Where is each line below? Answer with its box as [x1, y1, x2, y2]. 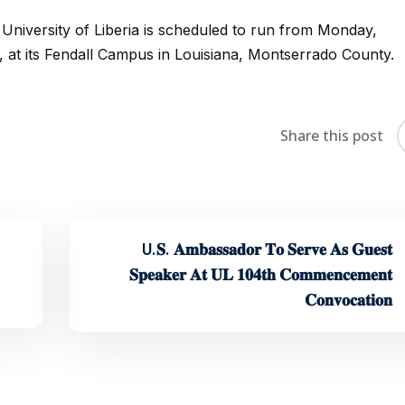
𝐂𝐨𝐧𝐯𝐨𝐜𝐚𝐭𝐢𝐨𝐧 [305, 288, 392, 313]
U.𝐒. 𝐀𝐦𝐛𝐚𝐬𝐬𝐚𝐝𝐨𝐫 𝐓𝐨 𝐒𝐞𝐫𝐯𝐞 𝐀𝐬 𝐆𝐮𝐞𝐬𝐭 [142, 238, 392, 262]
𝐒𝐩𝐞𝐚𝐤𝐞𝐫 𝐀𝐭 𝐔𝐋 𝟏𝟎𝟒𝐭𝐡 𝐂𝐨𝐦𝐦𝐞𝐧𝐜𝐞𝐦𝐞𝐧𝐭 [129, 263, 392, 287]
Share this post [280, 126, 383, 146]
